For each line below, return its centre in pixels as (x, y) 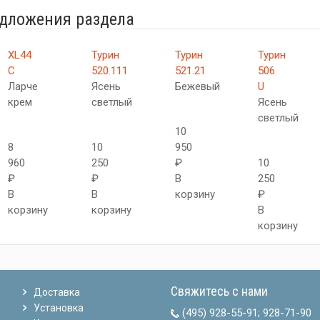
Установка (59, 308)
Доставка (57, 292)
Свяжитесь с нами (219, 291)
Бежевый (197, 86)
